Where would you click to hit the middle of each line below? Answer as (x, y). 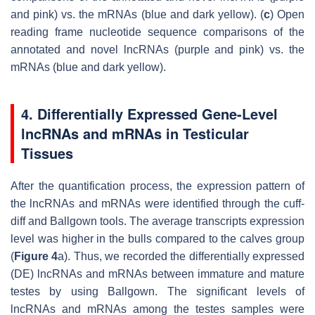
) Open (287, 14)
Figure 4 (36, 256)
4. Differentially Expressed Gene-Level (149, 113)
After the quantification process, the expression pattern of (157, 186)
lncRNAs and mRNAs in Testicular (135, 133)
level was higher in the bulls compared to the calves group (157, 238)
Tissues (47, 153)
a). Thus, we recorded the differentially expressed (181, 256)
